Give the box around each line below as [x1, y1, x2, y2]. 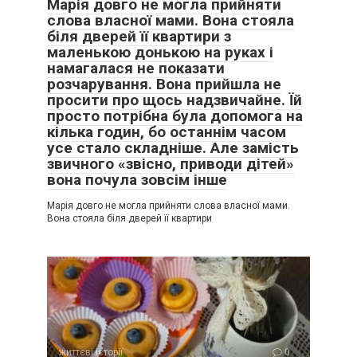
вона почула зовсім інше [47, 170, 227, 189]
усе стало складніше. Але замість [47, 138, 299, 157]
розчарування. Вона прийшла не [47, 74, 281, 93]
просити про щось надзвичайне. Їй [47, 90, 302, 109]
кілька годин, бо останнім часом [47, 122, 286, 141]
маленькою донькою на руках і [47, 42, 273, 61]
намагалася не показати [47, 58, 225, 77]
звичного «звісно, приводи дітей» [47, 154, 294, 173]
